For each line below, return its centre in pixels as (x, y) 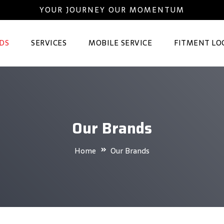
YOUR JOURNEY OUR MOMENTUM (112, 10)
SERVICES (49, 43)
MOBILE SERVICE (120, 43)
